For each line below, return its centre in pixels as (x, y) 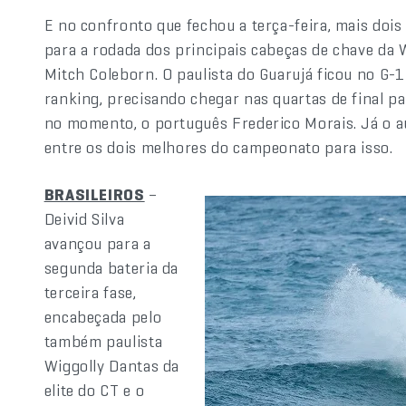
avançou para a (97, 243)
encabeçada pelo (103, 317)
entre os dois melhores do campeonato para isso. (218, 147)
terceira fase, (90, 292)
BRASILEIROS (94, 194)
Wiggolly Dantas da (112, 366)
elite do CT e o (94, 390)
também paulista (103, 341)
